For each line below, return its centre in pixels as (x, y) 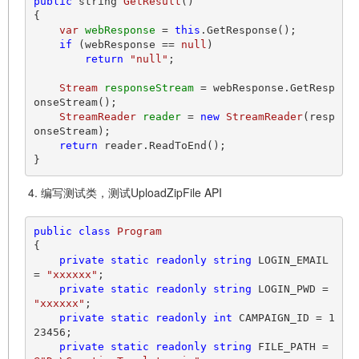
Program (139, 232)
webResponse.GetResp (270, 88)
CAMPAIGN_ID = (280, 318)
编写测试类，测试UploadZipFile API (131, 192)
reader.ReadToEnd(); (161, 146)
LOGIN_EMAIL (290, 260)
